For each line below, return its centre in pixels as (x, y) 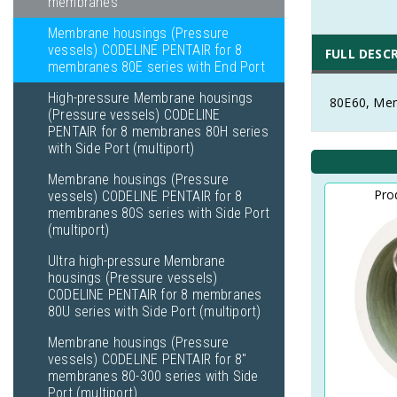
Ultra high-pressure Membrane (137, 261)
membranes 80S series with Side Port (159, 213)
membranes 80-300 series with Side (153, 376)
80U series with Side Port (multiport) (155, 311)
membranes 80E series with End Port (156, 67)
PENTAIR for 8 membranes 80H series (158, 132)
